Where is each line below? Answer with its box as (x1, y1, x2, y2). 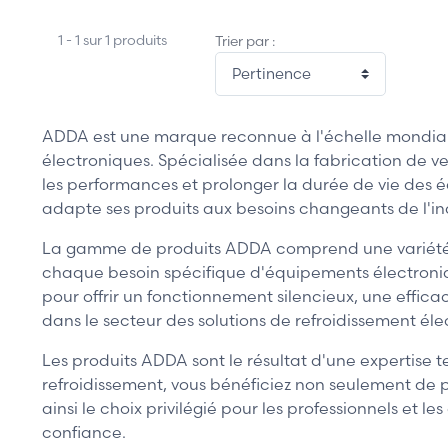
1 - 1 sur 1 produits (58, 30, 167, 49)
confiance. (42, 422, 126, 443)
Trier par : (215, 31, 275, 50)
